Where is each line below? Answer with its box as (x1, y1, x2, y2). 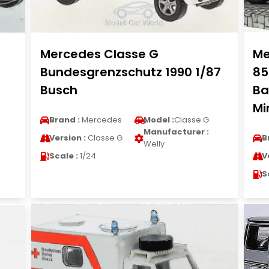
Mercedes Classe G (40, 46, 159, 62)
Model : (143, 114, 174, 125)
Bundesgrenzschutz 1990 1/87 (40, 64, 221, 80)
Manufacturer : (143, 126, 209, 138)
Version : (49, 132, 86, 144)
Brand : (49, 114, 80, 125)
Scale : (49, 150, 78, 162)
